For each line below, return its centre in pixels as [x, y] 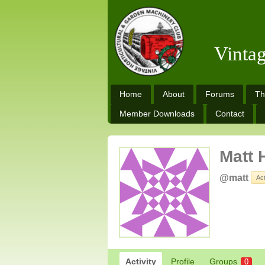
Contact [230, 114]
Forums [220, 94]
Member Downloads [157, 114]
